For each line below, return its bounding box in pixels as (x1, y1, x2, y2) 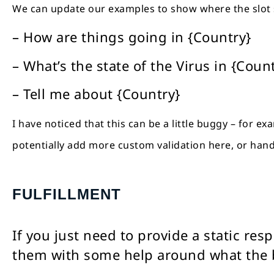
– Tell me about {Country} (12, 84, 180, 103)
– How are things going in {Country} (12, 28, 251, 46)
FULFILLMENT (12, 185, 121, 202)
